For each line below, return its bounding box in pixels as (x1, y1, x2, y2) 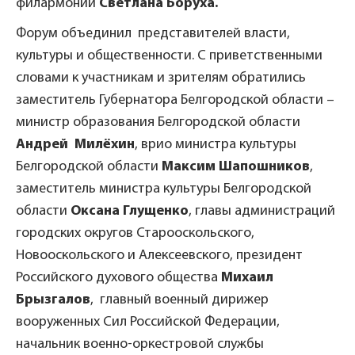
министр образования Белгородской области (16, 114, 300, 130)
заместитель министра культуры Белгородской (16, 181, 311, 197)
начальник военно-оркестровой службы (16, 336, 264, 352)
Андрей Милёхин (16, 136, 135, 152)
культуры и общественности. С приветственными (16, 48, 323, 63)
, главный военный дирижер (90, 292, 269, 307)
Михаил (221, 269, 273, 285)
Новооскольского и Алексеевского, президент (16, 247, 303, 263)
